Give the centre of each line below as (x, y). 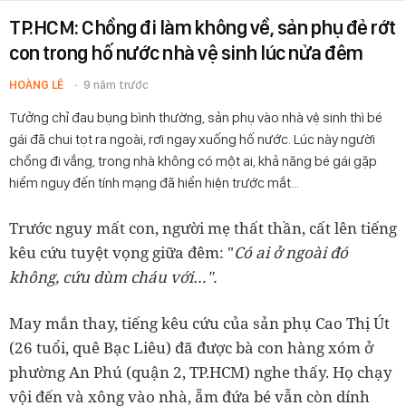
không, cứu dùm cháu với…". (113, 277)
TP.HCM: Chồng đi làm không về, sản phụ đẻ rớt (203, 27)
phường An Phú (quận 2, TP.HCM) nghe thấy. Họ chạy (201, 372)
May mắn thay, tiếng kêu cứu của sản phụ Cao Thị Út (199, 323)
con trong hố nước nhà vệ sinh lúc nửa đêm (186, 53)
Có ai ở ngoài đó (291, 252)
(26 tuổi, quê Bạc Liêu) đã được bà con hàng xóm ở (191, 348)
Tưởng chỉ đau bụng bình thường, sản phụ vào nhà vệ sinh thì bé (196, 117)
